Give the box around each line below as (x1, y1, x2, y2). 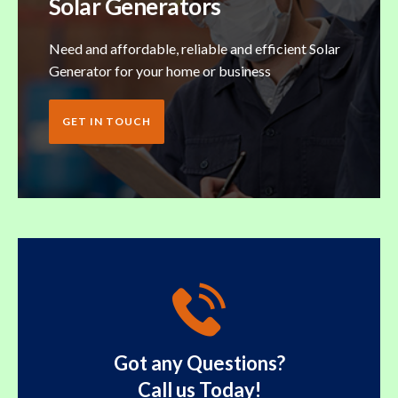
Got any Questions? (113, 350, 285, 375)
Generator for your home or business (49, 61, 271, 79)
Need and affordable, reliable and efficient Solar (49, 39, 340, 57)
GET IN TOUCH (62, 114, 151, 128)
